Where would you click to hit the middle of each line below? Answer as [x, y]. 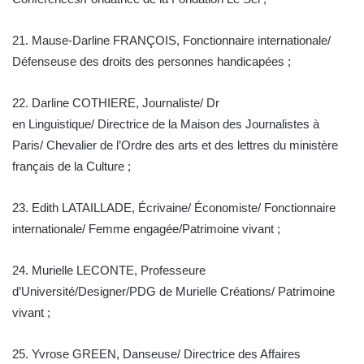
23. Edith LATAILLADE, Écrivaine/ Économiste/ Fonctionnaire [174, 208]
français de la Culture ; [71, 167]
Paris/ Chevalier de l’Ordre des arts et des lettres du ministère [175, 145]
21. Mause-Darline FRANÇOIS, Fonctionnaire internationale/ [171, 41]
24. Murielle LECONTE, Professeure [109, 271]
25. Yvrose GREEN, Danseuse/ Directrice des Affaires [156, 354]
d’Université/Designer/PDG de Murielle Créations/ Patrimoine [173, 292]
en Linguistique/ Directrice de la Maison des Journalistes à [166, 124]
